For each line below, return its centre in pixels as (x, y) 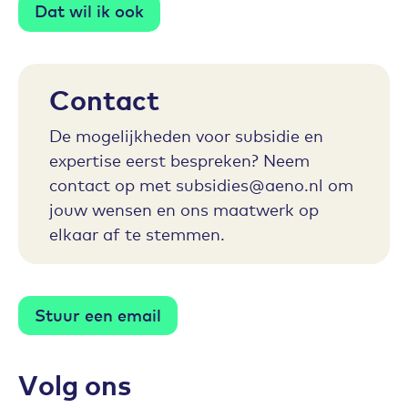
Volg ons (75, 383)
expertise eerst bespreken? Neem (179, 159)
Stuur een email (98, 314)
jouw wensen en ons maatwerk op (184, 208)
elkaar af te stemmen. (137, 233)
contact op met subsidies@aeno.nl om (201, 184)
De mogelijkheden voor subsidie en (186, 134)
